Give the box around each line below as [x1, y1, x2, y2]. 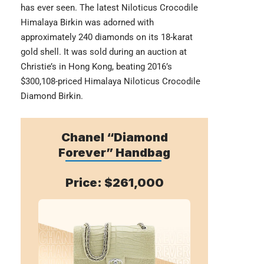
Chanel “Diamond [61, 130, 168, 144]
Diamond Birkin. [21, 90, 83, 101]
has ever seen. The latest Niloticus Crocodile [21, 2, 198, 13]
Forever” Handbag [58, 145, 170, 160]
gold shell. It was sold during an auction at [21, 46, 187, 57]
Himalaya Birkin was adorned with [21, 16, 154, 28]
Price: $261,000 [65, 175, 164, 190]
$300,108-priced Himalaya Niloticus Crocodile [21, 75, 200, 87]
